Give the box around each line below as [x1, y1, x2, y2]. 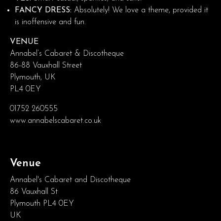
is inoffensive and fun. [15, 18, 86, 26]
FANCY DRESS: [15, 6, 72, 14]
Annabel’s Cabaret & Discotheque [10, 49, 124, 58]
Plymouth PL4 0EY [10, 199, 74, 208]
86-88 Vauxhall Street [10, 61, 82, 70]
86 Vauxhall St [10, 187, 58, 196]
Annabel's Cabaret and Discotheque [10, 176, 131, 184]
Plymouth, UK [10, 73, 56, 81]
